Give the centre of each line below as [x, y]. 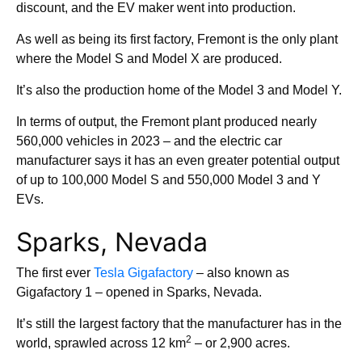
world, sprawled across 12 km [101, 343]
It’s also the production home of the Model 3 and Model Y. [181, 90]
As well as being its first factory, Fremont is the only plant [177, 40]
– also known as [241, 273]
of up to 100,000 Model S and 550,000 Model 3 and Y [168, 180]
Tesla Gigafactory [143, 273]
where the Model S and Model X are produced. [149, 59]
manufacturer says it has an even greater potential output [178, 161]
